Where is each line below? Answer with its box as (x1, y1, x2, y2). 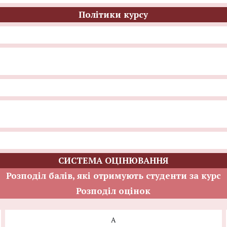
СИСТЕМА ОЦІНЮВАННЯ (58, 155, 169, 166)
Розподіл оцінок (76, 185, 151, 197)
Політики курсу (79, 9, 148, 20)
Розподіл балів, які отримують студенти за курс (6, 170, 221, 181)
